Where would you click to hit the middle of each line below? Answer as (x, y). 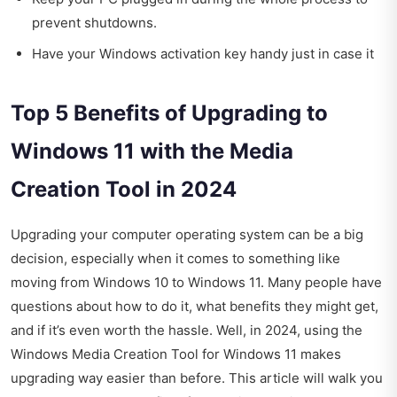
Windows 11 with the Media (152, 151)
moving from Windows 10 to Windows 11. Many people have (196, 282)
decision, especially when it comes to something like (175, 258)
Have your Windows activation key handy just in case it (203, 53)
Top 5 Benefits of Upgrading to (169, 113)
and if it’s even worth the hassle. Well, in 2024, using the (187, 330)
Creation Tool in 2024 (124, 189)
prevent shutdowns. (94, 22)
